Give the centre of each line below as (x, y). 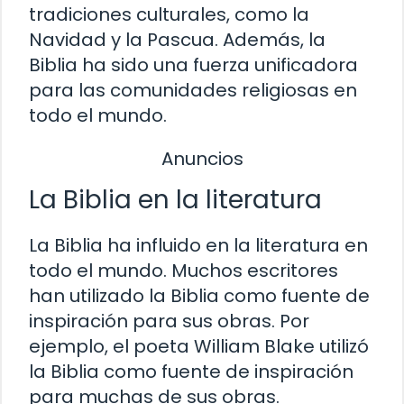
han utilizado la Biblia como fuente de (199, 295)
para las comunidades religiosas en (193, 90)
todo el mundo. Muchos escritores (184, 270)
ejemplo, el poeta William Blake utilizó (199, 346)
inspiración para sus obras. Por (169, 321)
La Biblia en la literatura (175, 199)
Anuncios (202, 158)
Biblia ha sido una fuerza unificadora (193, 64)
